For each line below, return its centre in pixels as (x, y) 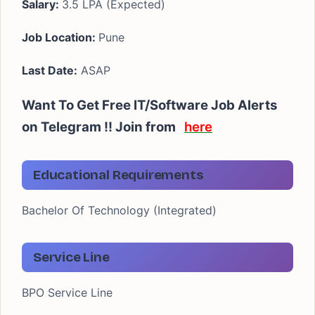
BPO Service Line (67, 292)
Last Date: (50, 70)
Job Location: (60, 37)
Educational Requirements (118, 175)
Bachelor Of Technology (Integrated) (119, 210)
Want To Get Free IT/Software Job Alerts (149, 105)
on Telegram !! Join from (103, 127)
